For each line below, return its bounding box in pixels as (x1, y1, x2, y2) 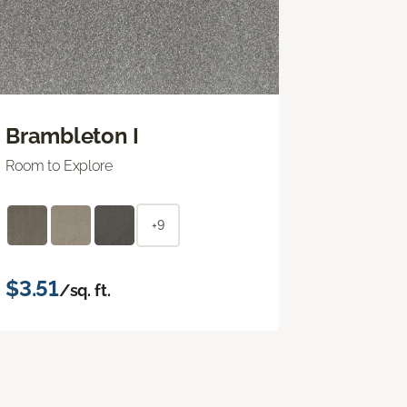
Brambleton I (5, 122, 140, 149)
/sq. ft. (58, 280, 111, 300)
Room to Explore (5, 156, 113, 174)
